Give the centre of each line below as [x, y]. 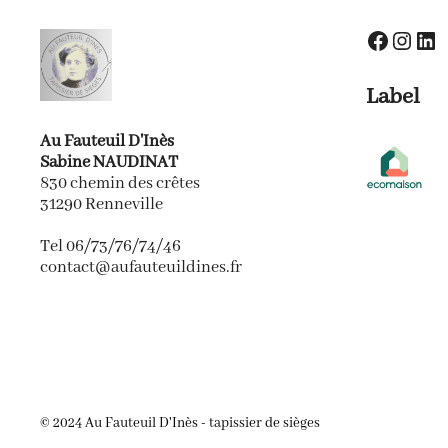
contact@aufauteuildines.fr [141, 267]
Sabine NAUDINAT [109, 162]
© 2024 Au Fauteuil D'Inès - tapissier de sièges [180, 422]
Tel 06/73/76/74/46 [110, 246]
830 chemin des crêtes [120, 183]
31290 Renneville [101, 204]
